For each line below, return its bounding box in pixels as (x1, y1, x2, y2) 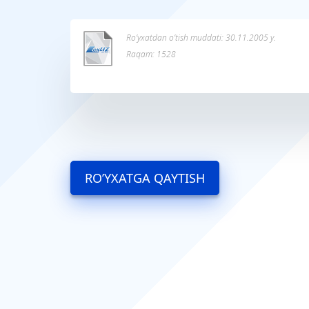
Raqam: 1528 (126, 48, 176, 60)
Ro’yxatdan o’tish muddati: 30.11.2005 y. (126, 32, 276, 43)
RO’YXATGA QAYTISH (85, 170, 205, 186)
